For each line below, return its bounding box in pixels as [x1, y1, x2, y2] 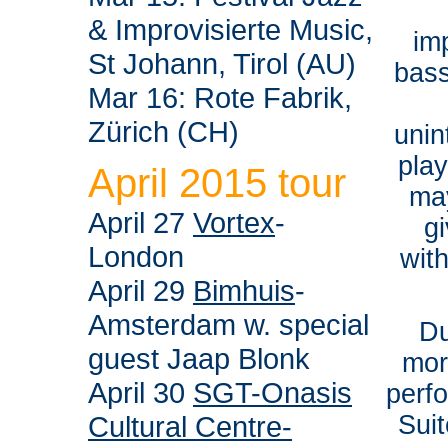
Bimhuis [193, 274, 295, 307]
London [88, 240, 184, 273]
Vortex [193, 206, 275, 239]
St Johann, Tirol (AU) [88, 47, 356, 80]
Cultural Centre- [88, 410, 292, 443]
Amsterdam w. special [88, 308, 369, 341]
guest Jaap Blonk [88, 342, 310, 375]
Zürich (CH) [88, 115, 239, 148]
